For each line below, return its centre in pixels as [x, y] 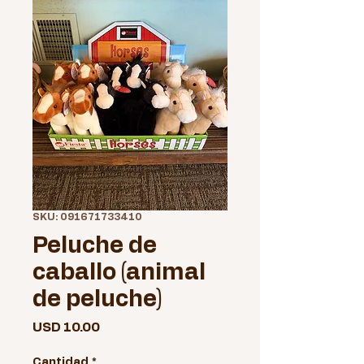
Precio [120, 327]
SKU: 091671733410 [87, 217]
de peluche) [97, 300]
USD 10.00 [66, 327]
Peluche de [95, 246]
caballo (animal [119, 273]
